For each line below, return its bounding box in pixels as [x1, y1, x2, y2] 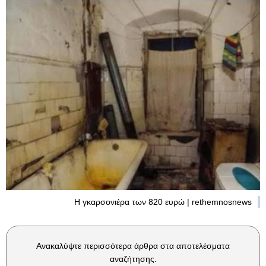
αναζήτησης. [109, 254, 157, 264]
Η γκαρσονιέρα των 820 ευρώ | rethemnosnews [74, 197, 252, 207]
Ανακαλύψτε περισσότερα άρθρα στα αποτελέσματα [36, 241, 230, 251]
